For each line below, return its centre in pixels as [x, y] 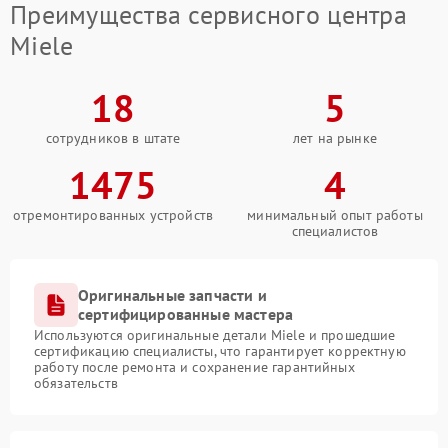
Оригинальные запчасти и [172, 295]
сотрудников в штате [113, 138]
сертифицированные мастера [186, 314]
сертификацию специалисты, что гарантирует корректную [220, 351]
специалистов [335, 231]
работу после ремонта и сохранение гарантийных [194, 367]
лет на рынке [335, 138]
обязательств [76, 383]
